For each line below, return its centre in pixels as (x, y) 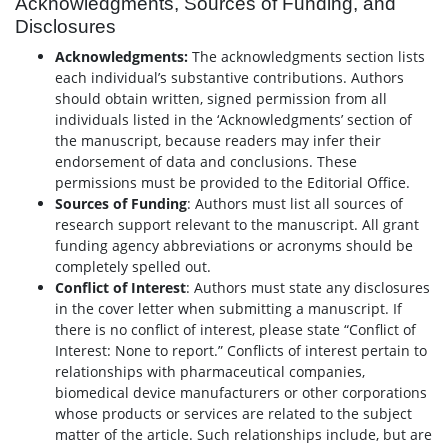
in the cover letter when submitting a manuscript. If (228, 308)
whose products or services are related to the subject (233, 413)
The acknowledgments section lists (306, 56)
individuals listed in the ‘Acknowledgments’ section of (233, 119)
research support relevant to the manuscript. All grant (237, 224)
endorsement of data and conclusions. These (206, 161)
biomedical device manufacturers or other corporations (241, 392)
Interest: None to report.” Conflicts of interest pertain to (241, 350)
